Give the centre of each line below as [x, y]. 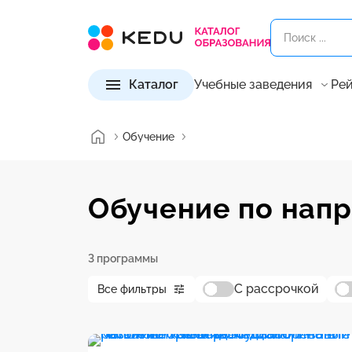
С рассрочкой [277, 289]
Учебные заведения [253, 84]
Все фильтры [132, 289]
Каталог [154, 84]
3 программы [123, 258]
